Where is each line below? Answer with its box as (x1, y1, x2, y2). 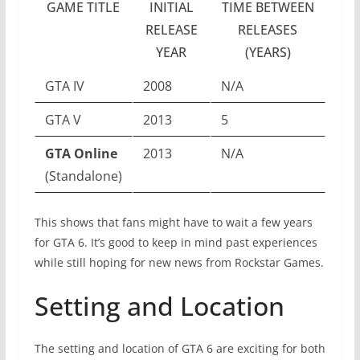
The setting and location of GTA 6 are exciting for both (34, 340, 325, 356)
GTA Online (44, 144, 117, 162)
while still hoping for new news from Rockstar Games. (34, 254, 324, 270)
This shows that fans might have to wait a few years (34, 214, 313, 230)
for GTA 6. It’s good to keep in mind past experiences (34, 234, 317, 250)
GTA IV (44, 76, 84, 95)
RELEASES (238, 20, 298, 39)
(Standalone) (44, 166, 122, 185)
